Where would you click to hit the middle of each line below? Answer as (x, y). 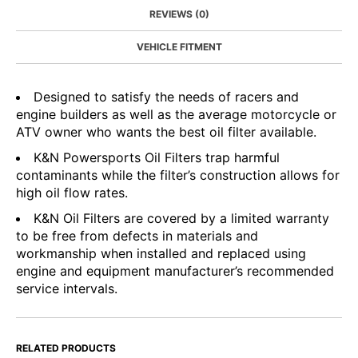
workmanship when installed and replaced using (161, 253)
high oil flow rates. (72, 193)
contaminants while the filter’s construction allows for (178, 175)
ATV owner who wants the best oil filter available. (166, 132)
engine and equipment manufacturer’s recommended (175, 271)
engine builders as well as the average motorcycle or (176, 114)
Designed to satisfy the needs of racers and (166, 97)
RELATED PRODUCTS (66, 348)
